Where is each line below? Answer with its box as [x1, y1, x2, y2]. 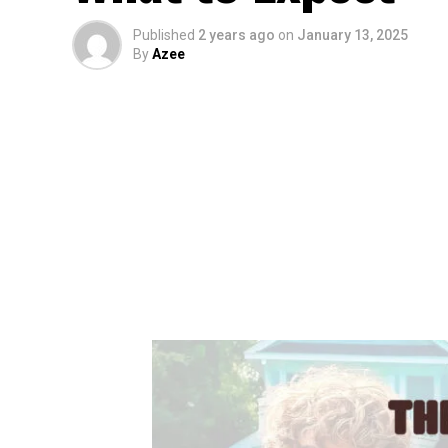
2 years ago [198, 27, 275, 43]
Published [133, 27, 195, 43]
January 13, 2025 [297, 27, 408, 43]
